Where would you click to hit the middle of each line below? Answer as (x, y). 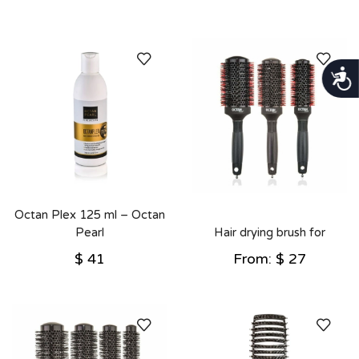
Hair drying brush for (269, 232)
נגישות (339, 74)
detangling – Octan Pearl (269, 250)
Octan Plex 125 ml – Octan (90, 214)
